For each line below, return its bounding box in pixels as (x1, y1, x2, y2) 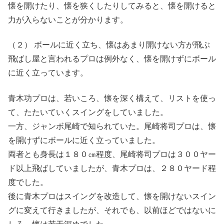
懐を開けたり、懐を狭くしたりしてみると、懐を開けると (8, 1, 216, 10)
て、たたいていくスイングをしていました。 (8, 107, 168, 116)
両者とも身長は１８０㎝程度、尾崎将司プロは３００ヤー (8, 149, 216, 158)
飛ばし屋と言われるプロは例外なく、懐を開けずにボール (8, 54, 216, 63)
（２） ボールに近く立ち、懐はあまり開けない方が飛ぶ (8, 40, 210, 49)
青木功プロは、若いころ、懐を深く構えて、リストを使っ (8, 93, 216, 102)
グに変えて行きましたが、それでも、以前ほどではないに (8, 205, 216, 214)
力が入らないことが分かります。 (8, 15, 128, 24)
